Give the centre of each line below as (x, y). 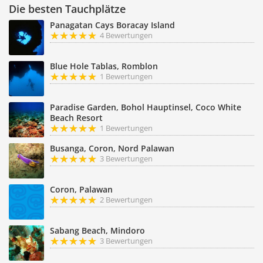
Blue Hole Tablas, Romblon (104, 66)
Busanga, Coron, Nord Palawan (112, 148)
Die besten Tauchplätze (67, 9)
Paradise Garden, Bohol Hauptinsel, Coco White (146, 107)
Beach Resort (76, 118)
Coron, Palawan (81, 189)
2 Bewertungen (126, 200)
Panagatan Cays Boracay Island (112, 25)
